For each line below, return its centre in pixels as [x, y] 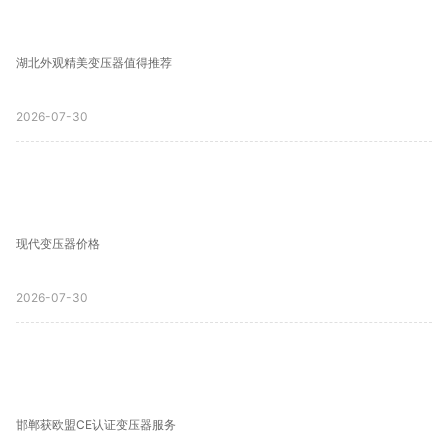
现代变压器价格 [58, 243]
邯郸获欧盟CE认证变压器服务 [96, 424]
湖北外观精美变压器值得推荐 [94, 62]
